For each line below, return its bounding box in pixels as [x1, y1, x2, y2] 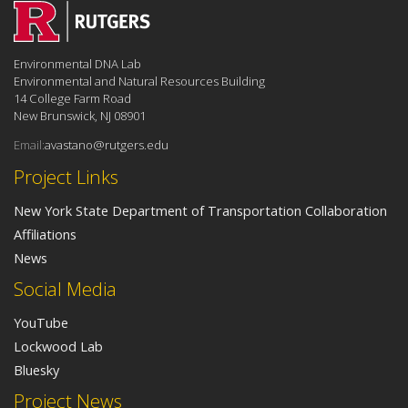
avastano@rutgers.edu [45, 137, 168, 154]
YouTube [14, 313, 68, 332]
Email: [14, 137, 45, 154]
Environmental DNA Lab [14, 55, 141, 72]
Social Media [14, 276, 117, 302]
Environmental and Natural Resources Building [14, 72, 265, 89]
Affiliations [14, 225, 76, 244]
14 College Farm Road [14, 89, 131, 107]
